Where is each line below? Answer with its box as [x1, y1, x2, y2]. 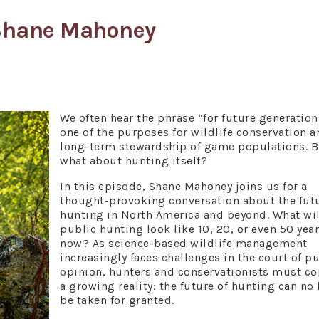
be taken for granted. [60, 293, 174, 307]
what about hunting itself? [60, 154, 207, 167]
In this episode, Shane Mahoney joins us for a [60, 179, 308, 193]
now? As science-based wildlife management [60, 236, 308, 250]
